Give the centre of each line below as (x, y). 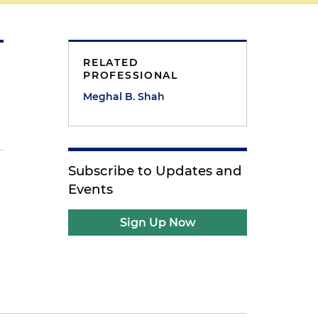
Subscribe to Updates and (155, 171)
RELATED (111, 62)
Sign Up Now (158, 223)
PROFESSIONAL (131, 75)
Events (91, 189)
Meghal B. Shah (124, 97)
